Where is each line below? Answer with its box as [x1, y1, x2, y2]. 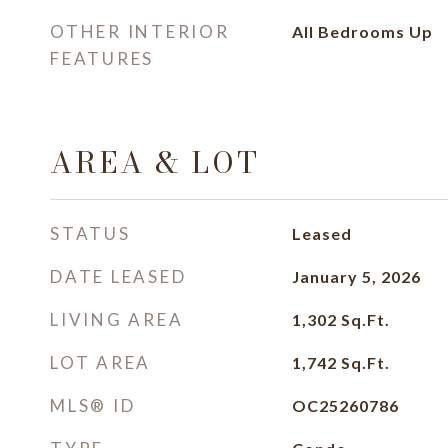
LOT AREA [50, 352, 151, 373]
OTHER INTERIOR [50, 21, 230, 42]
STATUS [50, 223, 131, 244]
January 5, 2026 [291, 267, 421, 286]
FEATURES [50, 48, 154, 69]
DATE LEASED [50, 266, 187, 287]
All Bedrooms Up [291, 22, 433, 41]
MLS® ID [50, 395, 136, 416]
